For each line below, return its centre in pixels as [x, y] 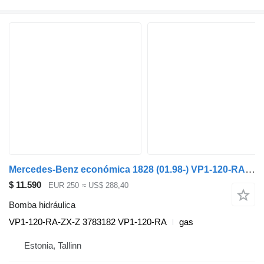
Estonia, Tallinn [53, 246]
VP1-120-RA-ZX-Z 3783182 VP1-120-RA [88, 222]
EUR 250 [64, 185]
